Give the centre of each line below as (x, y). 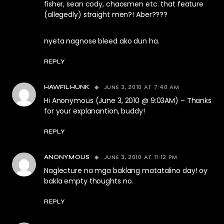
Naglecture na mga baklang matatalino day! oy (126, 170)
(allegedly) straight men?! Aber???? (106, 14)
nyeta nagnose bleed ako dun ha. (102, 41)
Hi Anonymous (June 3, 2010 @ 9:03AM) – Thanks (128, 100)
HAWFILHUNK (67, 87)
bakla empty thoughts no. (89, 181)
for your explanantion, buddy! (94, 111)
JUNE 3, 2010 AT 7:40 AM (141, 87)
